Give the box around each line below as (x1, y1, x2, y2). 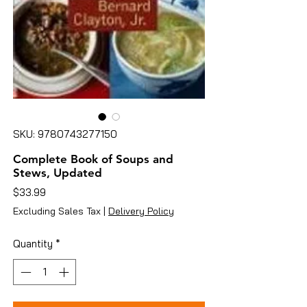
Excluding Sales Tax (13, 204, 101, 217)
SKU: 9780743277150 (13, 127, 117, 140)
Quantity (13, 236, 53, 250)
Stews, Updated (13, 165, 102, 180)
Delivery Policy (108, 204, 174, 217)
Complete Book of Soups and (13, 151, 173, 166)
